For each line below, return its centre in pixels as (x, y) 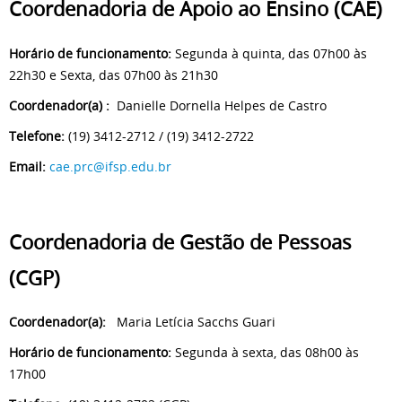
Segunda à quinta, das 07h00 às (269, 53)
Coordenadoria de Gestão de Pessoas (180, 242)
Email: (27, 166)
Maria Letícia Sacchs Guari (191, 322)
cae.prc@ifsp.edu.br (110, 166)
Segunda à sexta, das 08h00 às (265, 353)
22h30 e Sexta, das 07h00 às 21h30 (114, 74)
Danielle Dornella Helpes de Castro (218, 105)
